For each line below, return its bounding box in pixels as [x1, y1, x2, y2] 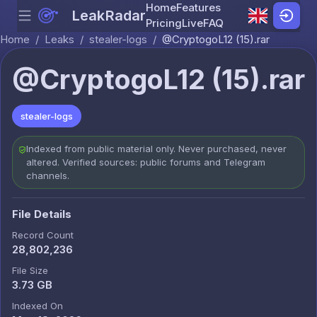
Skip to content [158, 16, 231, 30]
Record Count [12, 229, 74, 241]
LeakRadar [72, 7, 146, 24]
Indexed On [12, 300, 63, 311]
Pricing [146, 16, 183, 30]
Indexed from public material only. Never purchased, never [25, 143, 287, 154]
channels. [25, 170, 69, 181]
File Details [12, 207, 71, 221]
